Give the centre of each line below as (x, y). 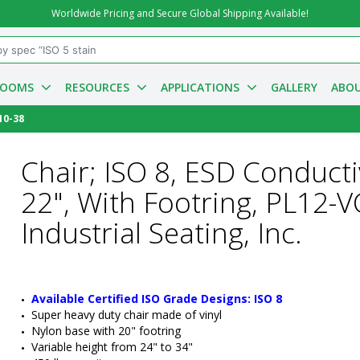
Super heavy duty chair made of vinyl (127, 315)
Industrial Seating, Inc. (162, 233)
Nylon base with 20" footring (106, 331)
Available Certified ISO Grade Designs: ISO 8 (157, 299)
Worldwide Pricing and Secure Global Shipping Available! (180, 13)
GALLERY (294, 87)
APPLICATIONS (200, 87)
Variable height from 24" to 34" (112, 347)
